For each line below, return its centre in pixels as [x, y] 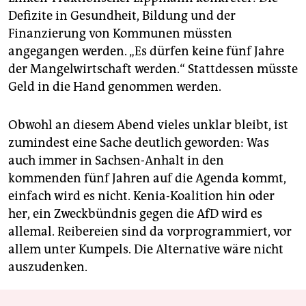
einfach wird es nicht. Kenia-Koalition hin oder [141, 196]
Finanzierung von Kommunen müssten [120, 34]
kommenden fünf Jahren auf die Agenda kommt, [147, 179]
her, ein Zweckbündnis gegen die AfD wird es [135, 214]
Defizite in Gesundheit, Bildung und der [122, 16]
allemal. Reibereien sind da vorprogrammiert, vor [150, 232]
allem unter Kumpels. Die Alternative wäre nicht [146, 250]
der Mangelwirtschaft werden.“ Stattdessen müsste [153, 69]
